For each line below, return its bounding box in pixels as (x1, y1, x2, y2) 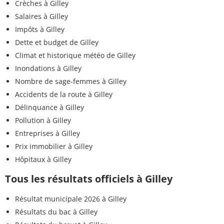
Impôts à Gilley (15, 24, 64, 34)
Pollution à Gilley (15, 115, 71, 125)
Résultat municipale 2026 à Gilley (15, 193, 126, 203)
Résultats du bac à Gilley (15, 206, 97, 216)
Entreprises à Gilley (15, 128, 80, 138)
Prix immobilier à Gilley (15, 141, 92, 151)
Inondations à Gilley (15, 63, 81, 73)
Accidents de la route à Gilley (15, 89, 112, 99)
